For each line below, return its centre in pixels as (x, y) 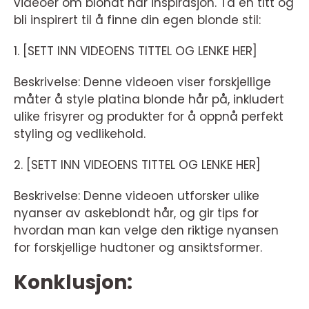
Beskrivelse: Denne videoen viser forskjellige (142, 82)
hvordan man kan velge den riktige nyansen (146, 230)
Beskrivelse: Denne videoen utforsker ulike (137, 196)
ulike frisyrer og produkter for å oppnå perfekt (149, 117)
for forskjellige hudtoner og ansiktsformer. (138, 248)
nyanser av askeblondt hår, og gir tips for (136, 213)
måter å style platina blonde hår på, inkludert (149, 99)
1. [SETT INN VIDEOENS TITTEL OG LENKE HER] (136, 51)
